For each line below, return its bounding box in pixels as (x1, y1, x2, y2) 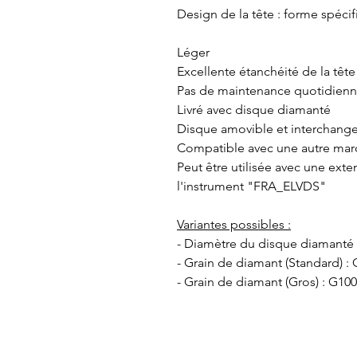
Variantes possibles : (177, 216, 291, 232)
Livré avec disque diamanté (177, 101, 331, 117)
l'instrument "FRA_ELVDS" (177, 178, 326, 194)
